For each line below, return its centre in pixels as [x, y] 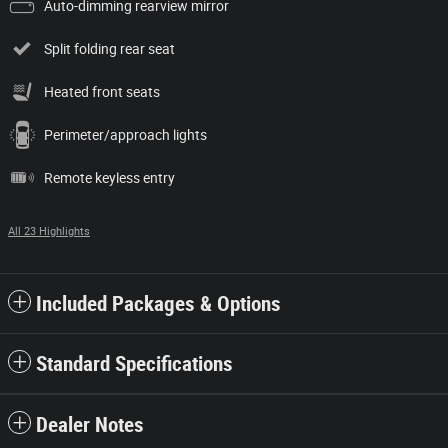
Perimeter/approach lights [125, 134]
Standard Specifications [134, 363]
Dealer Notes [90, 424]
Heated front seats [102, 91]
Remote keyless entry [109, 177]
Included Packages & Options [158, 303]
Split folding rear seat [109, 48]
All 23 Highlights [49, 231]
